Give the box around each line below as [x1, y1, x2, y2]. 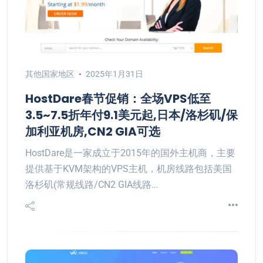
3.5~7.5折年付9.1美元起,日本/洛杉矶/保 [25, 107, 238, 123]
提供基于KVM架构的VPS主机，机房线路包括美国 [25, 163, 232, 174]
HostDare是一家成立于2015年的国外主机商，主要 [25, 147, 235, 159]
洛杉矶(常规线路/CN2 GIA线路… [25, 179, 158, 190]
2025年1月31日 [85, 69, 143, 79]
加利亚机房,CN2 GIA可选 [25, 123, 160, 140]
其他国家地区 [25, 69, 75, 79]
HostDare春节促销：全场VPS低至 [25, 90, 211, 107]
